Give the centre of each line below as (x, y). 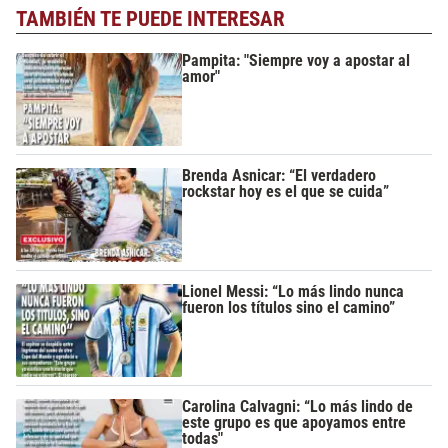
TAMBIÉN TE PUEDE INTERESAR (150, 19)
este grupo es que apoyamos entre (294, 422)
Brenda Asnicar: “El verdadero (279, 176)
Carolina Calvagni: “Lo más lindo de (298, 406)
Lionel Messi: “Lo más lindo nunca (293, 291)
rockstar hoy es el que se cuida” (286, 192)
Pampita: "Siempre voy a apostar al (296, 60)
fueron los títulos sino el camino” (289, 307)
